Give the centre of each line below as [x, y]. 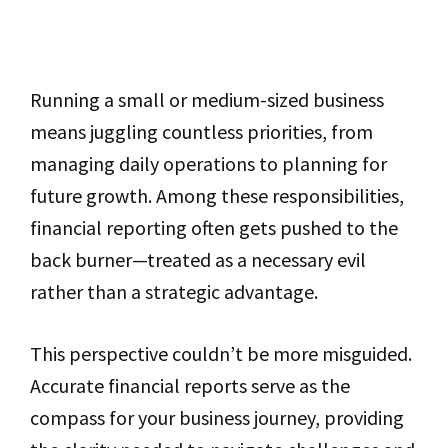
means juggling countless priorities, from [201, 131]
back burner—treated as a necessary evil [198, 259]
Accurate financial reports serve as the [190, 385]
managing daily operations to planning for [208, 163]
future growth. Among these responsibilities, [217, 195]
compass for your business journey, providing [217, 417]
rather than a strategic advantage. [174, 291]
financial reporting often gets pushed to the [214, 227]
